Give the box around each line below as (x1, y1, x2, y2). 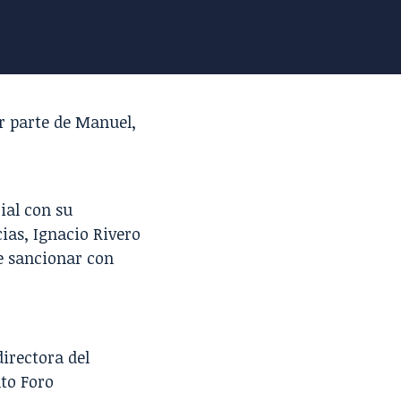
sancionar (8, 246, 87, 269)
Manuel (75, 110, 132, 132)
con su (20, 198, 73, 220)
